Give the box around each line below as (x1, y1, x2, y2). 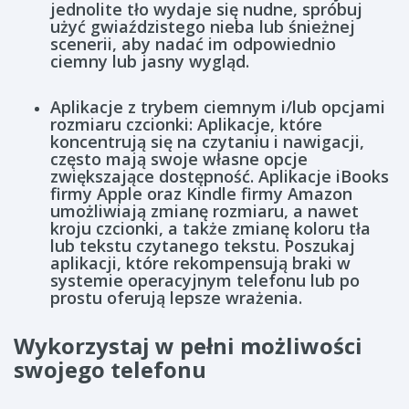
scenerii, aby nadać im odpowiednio (50, 33, 336, 55)
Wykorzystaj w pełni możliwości (14, 330, 362, 361)
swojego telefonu (14, 354, 206, 384)
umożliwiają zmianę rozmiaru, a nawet (50, 200, 359, 222)
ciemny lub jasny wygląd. (50, 50, 249, 72)
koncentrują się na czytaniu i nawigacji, (50, 131, 364, 152)
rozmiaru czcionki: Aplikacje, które (50, 113, 322, 135)
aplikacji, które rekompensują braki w (50, 252, 351, 274)
